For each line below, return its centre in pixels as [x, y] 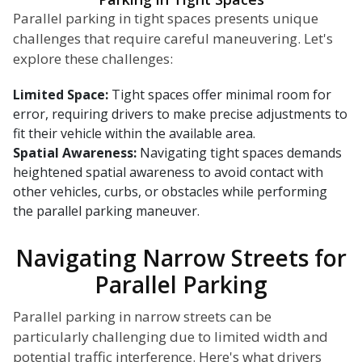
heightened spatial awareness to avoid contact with [168, 173]
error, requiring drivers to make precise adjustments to [180, 114]
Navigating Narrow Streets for [181, 258]
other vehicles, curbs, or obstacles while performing [170, 192]
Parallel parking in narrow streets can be [142, 317]
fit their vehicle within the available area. [134, 134]
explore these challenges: [93, 59]
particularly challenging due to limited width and [170, 337]
